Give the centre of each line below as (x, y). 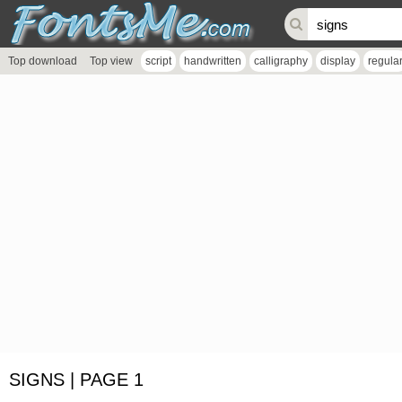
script (158, 61)
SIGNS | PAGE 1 (76, 380)
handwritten (213, 61)
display (338, 61)
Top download (43, 61)
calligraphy (281, 61)
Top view (111, 61)
